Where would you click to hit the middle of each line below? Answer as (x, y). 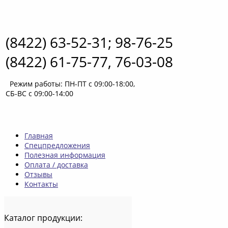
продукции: (60, 218)
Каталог (20, 218)
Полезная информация (65, 155)
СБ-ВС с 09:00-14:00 (39, 93)
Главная (39, 136)
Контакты (41, 184)
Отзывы (38, 174)
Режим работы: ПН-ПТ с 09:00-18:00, (70, 84)
